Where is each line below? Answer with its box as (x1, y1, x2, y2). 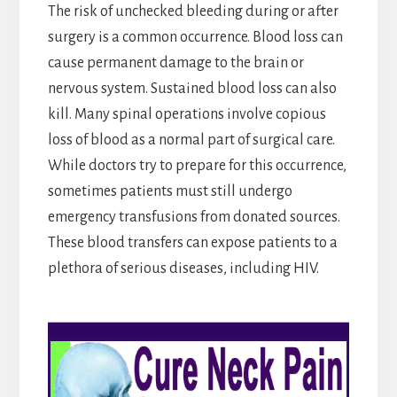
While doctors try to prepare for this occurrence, (47, 157, 346, 174)
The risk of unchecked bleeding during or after (47, 3, 339, 19)
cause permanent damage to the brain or (47, 54, 304, 71)
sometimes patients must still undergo (47, 183, 292, 199)
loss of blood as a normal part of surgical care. (47, 131, 335, 148)
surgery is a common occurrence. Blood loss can (47, 28, 343, 45)
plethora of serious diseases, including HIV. (47, 260, 319, 276)
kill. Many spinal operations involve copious (47, 105, 326, 122)
